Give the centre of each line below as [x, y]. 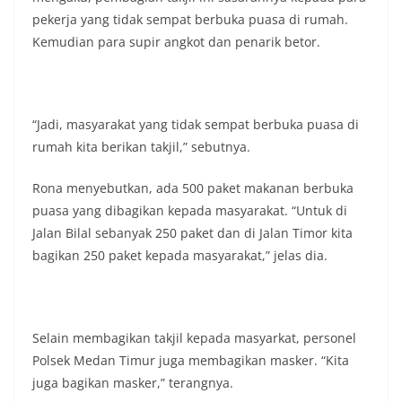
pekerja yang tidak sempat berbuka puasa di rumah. [190, 20]
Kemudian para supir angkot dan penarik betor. [176, 42]
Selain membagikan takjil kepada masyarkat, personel [194, 338]
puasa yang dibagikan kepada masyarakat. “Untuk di [190, 211]
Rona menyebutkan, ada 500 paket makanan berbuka [193, 188]
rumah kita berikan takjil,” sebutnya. [141, 147]
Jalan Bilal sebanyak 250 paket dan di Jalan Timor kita [192, 233]
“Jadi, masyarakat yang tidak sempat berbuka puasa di [196, 125]
